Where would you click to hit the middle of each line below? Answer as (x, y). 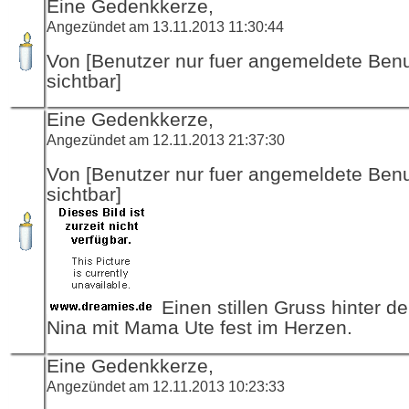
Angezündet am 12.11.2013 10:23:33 (166, 386)
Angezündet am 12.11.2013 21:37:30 (166, 139)
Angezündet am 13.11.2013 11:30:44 (165, 26)
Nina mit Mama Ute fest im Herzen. (199, 327)
